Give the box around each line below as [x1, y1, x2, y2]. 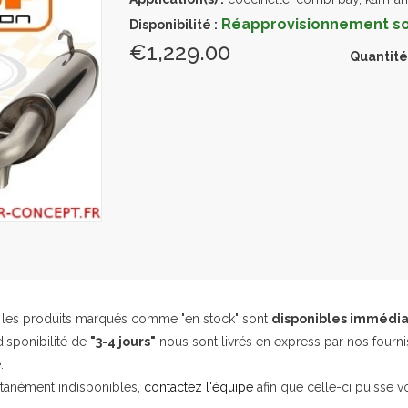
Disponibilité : [128, 17, 218, 32]
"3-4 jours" [90, 334, 156, 350]
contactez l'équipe [144, 380, 253, 395]
